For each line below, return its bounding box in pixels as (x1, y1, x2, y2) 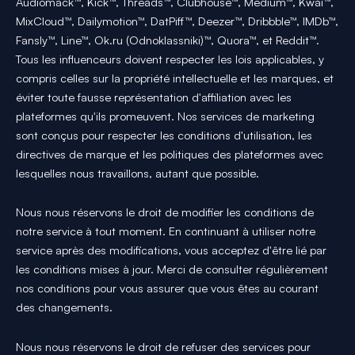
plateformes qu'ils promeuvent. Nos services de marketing (16, 108, 315, 124)
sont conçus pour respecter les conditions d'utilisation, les (16, 127, 312, 143)
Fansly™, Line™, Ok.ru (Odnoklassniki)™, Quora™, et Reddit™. (16, 32, 319, 48)
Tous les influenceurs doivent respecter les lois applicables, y (16, 51, 324, 67)
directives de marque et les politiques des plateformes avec (16, 146, 323, 162)
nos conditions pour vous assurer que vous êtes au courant (16, 281, 319, 296)
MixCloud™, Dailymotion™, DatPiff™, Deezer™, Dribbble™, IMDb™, (16, 13, 338, 29)
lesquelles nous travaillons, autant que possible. (16, 165, 259, 181)
